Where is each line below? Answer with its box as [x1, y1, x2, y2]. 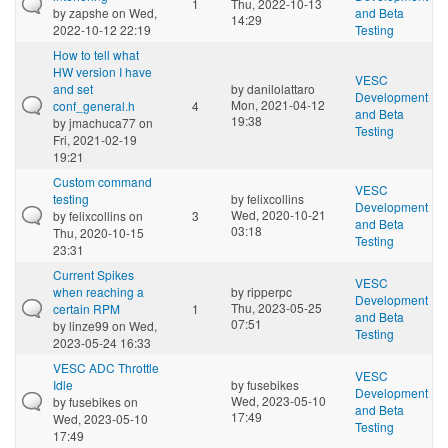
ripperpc [247, 282, 292, 300]
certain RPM [53, 299, 120, 317]
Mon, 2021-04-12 [231, 95, 325, 113]
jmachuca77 [69, 113, 136, 131]
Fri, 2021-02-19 [53, 130, 137, 148]
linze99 [69, 316, 109, 334]
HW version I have [53, 62, 152, 80]
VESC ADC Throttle [53, 358, 159, 376]
